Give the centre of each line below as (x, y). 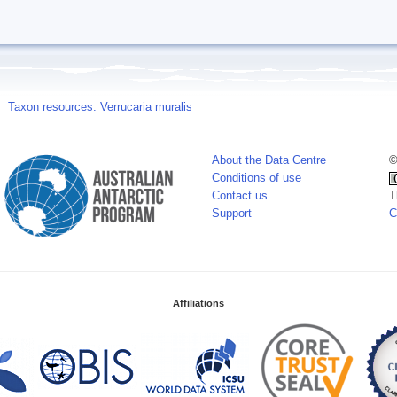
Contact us (240, 195)
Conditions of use (257, 178)
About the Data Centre (269, 160)
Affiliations (198, 303)
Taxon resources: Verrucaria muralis (100, 107)
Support (232, 213)
